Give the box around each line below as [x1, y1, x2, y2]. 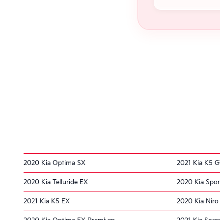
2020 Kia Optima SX [24, 159, 85, 167]
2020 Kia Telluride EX [24, 178, 88, 186]
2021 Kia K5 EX [24, 197, 70, 205]
